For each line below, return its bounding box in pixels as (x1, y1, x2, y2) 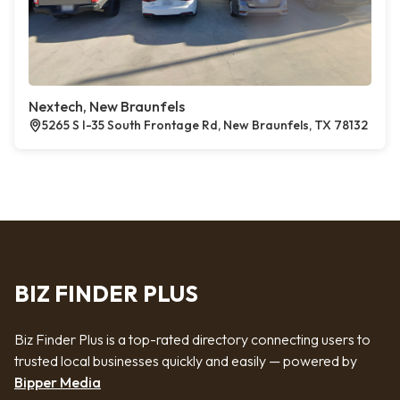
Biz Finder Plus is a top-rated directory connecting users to (14, 330, 371, 348)
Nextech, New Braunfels (29, 97, 185, 115)
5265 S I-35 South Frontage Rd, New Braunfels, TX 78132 (42, 117, 368, 133)
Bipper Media (14, 373, 101, 391)
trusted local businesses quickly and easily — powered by (14, 352, 357, 370)
